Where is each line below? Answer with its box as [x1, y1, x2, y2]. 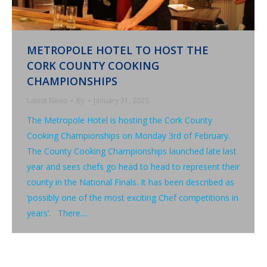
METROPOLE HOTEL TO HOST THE [27, 43, 209, 58]
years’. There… [27, 207, 87, 219]
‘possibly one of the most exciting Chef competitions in [27, 192, 238, 204]
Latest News [27, 95, 67, 106]
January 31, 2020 [94, 95, 149, 106]
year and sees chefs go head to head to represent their [27, 161, 240, 173]
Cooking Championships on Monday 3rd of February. [27, 130, 230, 142]
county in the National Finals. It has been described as [27, 176, 234, 188]
